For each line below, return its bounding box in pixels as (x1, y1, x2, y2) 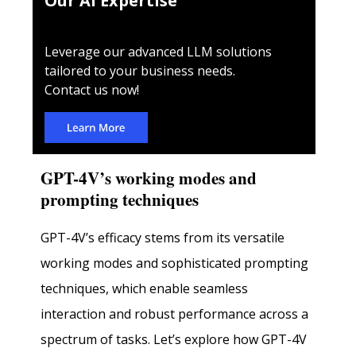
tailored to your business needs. (44, 61, 236, 79)
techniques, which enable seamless (41, 279, 249, 297)
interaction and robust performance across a (41, 304, 309, 323)
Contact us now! (44, 80, 140, 99)
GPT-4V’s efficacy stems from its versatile (41, 228, 285, 246)
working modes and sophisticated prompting (41, 253, 309, 272)
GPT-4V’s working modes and (41, 166, 257, 191)
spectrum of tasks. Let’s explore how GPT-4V (41, 330, 308, 348)
